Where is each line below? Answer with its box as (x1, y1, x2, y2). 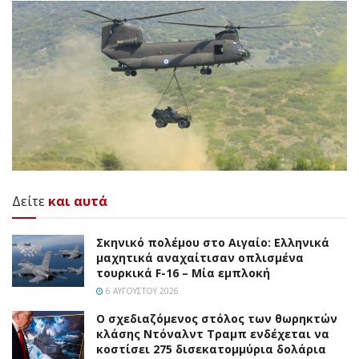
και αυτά (48, 192, 107, 211)
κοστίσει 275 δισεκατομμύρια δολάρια (96, 341, 326, 357)
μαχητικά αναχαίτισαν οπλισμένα (96, 250, 304, 266)
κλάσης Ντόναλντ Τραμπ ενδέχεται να (96, 326, 329, 342)
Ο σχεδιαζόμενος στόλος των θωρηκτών (96, 311, 337, 327)
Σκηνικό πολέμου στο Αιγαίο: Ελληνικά (96, 235, 329, 251)
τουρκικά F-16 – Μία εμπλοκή (96, 265, 270, 281)
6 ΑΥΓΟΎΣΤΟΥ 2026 (103, 285, 179, 297)
